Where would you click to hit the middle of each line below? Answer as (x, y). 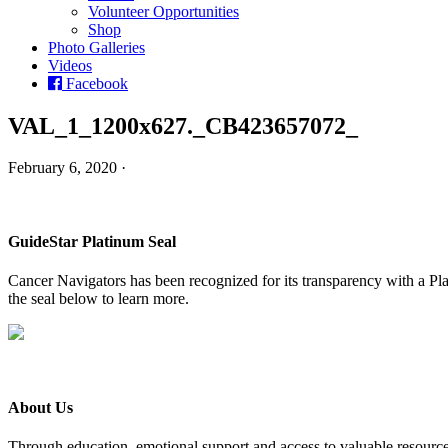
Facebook (95, 83)
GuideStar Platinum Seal (92, 241)
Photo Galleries (96, 47)
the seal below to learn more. (98, 298)
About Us (40, 408)
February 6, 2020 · (67, 168)
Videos (70, 65)
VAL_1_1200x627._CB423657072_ (183, 125)
